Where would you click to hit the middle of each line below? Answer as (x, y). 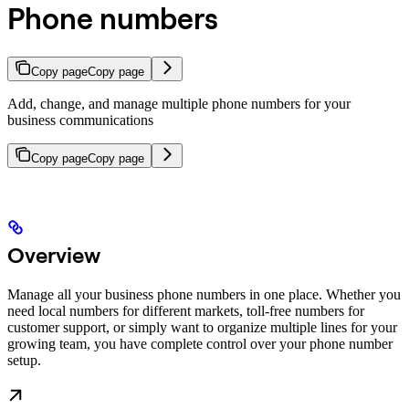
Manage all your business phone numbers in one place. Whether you (204, 294)
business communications (80, 120)
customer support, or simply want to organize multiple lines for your (202, 327)
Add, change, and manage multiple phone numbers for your (179, 103)
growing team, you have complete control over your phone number (200, 343)
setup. (24, 360)
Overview (54, 254)
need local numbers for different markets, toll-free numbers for (186, 310)
